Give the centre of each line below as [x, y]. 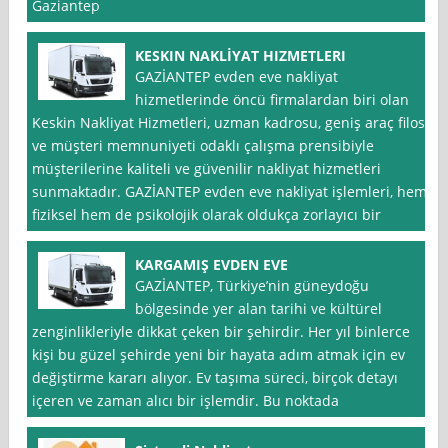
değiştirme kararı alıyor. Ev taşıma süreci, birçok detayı [215, 378]
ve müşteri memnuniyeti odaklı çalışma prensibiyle [203, 146]
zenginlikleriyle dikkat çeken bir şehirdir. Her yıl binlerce [221, 332]
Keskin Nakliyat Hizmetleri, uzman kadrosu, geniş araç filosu [233, 123]
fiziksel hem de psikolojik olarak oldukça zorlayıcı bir [207, 215]
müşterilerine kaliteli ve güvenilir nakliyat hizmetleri [207, 169]
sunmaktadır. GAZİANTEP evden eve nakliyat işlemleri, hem [230, 192]
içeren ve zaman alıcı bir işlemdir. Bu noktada [186, 401]
